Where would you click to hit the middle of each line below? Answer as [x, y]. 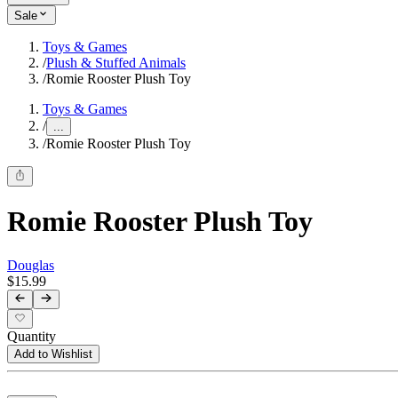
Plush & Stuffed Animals [116, 63]
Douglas [31, 265]
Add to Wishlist [53, 354]
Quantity [32, 337]
